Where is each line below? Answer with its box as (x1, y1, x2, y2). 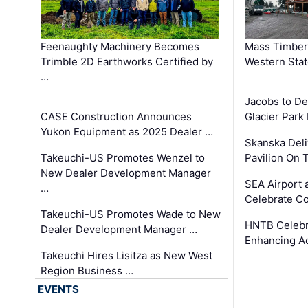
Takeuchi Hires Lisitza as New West (41, 248, 213, 262)
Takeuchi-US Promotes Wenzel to (41, 151, 206, 164)
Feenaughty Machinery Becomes (41, 39, 200, 53)
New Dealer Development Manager (41, 166, 212, 179)
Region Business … (41, 263, 134, 277)
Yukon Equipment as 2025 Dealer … (41, 124, 214, 138)
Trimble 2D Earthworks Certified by (41, 54, 214, 68)
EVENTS (38, 282, 80, 296)
